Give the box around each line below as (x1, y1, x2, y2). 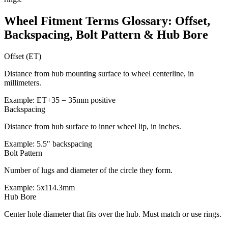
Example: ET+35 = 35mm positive (4, 96, 116, 105)
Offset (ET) (4, 52, 41, 61)
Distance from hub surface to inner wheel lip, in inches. (4, 122, 181, 131)
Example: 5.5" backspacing (4, 139, 92, 149)
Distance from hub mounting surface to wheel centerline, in (4, 69, 194, 78)
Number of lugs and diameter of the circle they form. (4, 166, 173, 175)
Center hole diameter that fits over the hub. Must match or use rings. (4, 210, 221, 219)
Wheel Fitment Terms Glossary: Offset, (4, 14, 210, 28)
